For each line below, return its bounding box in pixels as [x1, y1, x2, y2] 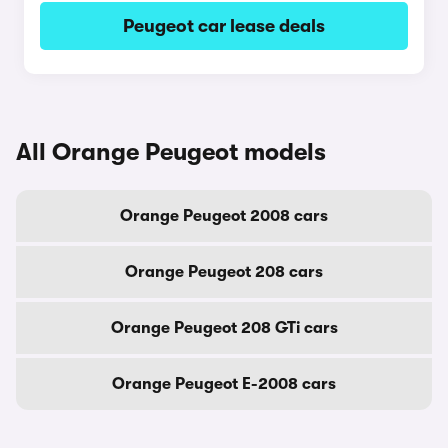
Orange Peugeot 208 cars [125, 263, 323, 281]
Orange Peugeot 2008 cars [120, 207, 328, 225]
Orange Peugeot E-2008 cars [112, 375, 336, 393]
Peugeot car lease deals [123, 16, 325, 36]
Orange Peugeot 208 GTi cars [110, 319, 338, 337]
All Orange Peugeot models [16, 138, 326, 166]
